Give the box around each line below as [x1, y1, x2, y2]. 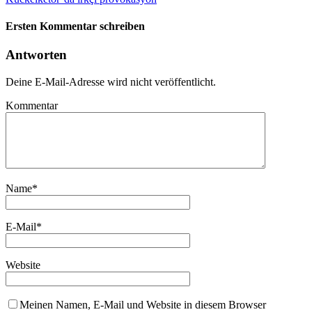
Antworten [6, 47, 67, 63]
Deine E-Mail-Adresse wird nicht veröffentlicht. [6, 76, 216, 88]
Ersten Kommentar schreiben [6, 20, 145, 33]
